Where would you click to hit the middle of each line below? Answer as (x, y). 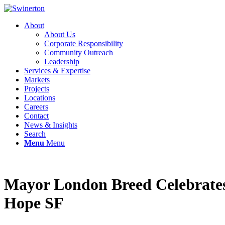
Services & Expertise (57, 71)
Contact (36, 116)
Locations (40, 98)
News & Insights (51, 125)
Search (35, 134)
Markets (37, 80)
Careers (36, 107)
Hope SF (34, 203)
